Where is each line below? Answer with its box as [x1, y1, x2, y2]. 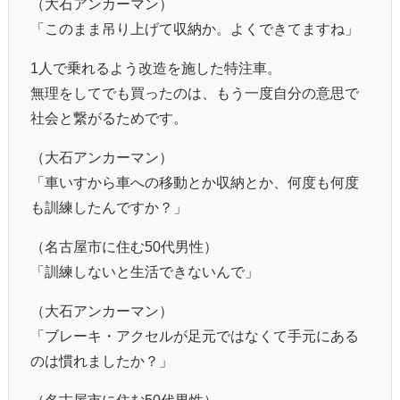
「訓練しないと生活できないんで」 [30, 263, 259, 279]
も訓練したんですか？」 [30, 199, 187, 214]
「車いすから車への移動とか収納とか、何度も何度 [30, 174, 359, 189]
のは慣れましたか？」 [30, 353, 173, 368]
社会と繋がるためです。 [30, 110, 187, 125]
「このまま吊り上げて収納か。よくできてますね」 [30, 21, 359, 36]
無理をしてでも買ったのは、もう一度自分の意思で [30, 85, 359, 100]
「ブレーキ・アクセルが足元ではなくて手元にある [30, 328, 359, 343]
